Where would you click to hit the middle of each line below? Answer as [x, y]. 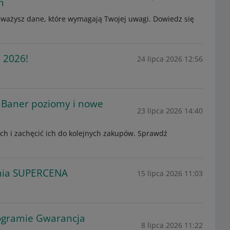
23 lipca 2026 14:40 [170, 110]
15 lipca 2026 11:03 [170, 173]
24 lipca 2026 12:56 [170, 59]
